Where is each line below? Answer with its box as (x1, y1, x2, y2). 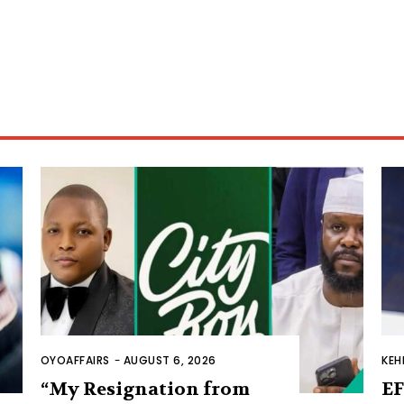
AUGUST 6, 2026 (123, 353, 216, 369)
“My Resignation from (40, 378, 250, 401)
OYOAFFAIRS (40, 353, 110, 369)
